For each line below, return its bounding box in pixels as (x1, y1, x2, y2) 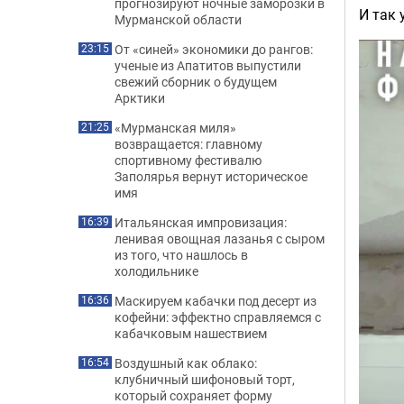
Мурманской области (115, 11, 242, 28)
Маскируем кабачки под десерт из (115, 292, 317, 309)
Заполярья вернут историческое (115, 168, 308, 185)
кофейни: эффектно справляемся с (115, 308, 321, 326)
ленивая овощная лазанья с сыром (115, 230, 325, 247)
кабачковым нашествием (115, 325, 267, 342)
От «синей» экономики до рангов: (115, 41, 313, 58)
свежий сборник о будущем (115, 73, 277, 90)
